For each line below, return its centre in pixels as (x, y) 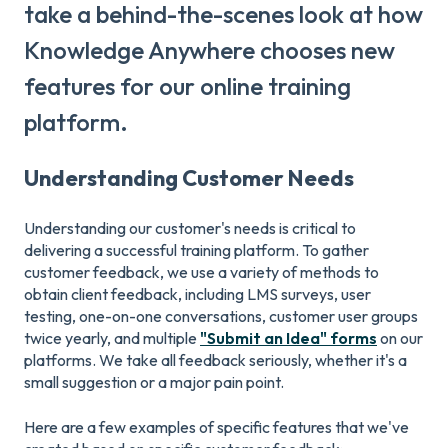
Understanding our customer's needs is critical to (190, 228)
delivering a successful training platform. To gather (196, 250)
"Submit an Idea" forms (288, 338)
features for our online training (187, 85)
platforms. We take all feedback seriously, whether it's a (215, 360)
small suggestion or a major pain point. (154, 382)
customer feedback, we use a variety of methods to (201, 272)
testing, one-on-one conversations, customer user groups (221, 316)
